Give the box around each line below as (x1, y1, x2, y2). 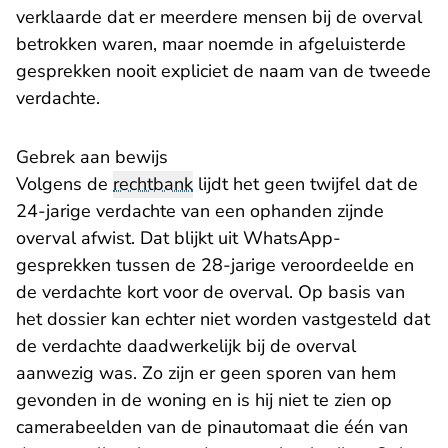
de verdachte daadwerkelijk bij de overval (16, 334, 356, 358)
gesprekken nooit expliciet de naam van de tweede (16, 59, 431, 83)
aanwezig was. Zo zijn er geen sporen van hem (16, 361, 396, 385)
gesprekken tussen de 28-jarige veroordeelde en (16, 253, 414, 277)
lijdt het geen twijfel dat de (193, 172, 418, 196)
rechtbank (113, 172, 193, 196)
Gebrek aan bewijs (16, 145, 168, 169)
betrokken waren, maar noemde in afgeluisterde (16, 32, 406, 56)
